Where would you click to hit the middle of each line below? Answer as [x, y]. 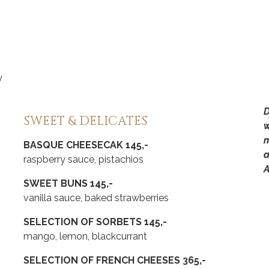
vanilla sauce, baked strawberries [96, 198]
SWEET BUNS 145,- [68, 184]
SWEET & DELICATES [86, 122]
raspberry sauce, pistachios [83, 160]
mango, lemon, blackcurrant [85, 237]
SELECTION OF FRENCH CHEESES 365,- [115, 261]
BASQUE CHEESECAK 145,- [86, 145]
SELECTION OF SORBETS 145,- [95, 222]
